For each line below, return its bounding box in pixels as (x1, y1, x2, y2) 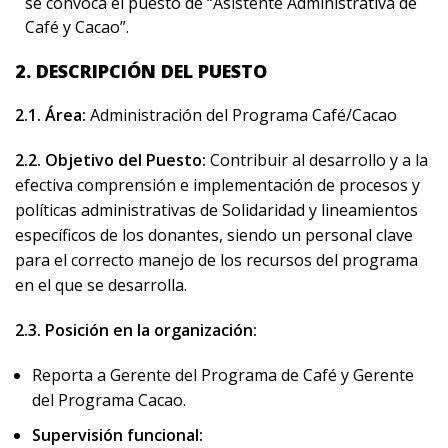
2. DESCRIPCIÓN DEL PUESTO (15, 59, 267, 83)
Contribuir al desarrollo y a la (210, 149, 428, 171)
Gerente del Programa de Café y (110, 364, 353, 386)
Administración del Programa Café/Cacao (90, 104, 397, 126)
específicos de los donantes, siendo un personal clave (15, 224, 413, 246)
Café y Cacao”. (25, 16, 129, 38)
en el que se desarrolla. (15, 274, 187, 296)
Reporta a (32, 364, 110, 386)
